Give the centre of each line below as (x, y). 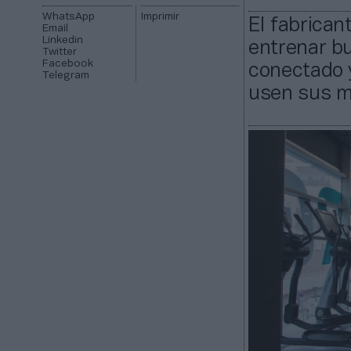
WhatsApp (69, 17)
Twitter (60, 52)
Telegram (66, 76)
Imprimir (160, 17)
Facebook (68, 64)
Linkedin (63, 41)
